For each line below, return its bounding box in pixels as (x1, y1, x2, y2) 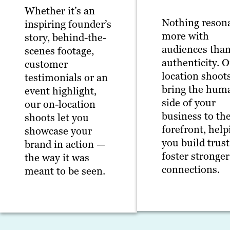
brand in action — (25, 138, 105, 151)
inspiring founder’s (25, 17, 111, 31)
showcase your (25, 124, 92, 138)
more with (162, 29, 209, 43)
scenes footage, (25, 44, 94, 58)
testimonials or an (25, 71, 108, 85)
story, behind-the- (25, 31, 106, 45)
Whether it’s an (25, 4, 95, 18)
